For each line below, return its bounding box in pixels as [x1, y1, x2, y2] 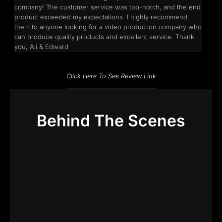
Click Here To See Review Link [66, 72, 156, 80]
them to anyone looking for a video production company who [14, 23, 202, 31]
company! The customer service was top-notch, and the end [14, 3, 201, 11]
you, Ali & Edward [14, 43, 68, 51]
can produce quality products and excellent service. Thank [14, 33, 194, 41]
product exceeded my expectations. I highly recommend [14, 13, 187, 21]
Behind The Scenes [37, 111, 185, 130]
